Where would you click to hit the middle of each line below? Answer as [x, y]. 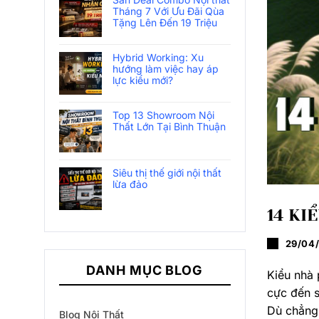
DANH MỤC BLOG [145, 270]
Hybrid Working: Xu [158, 57]
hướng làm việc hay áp [166, 69]
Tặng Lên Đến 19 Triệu [165, 22]
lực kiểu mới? [143, 80]
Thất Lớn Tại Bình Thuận [169, 126]
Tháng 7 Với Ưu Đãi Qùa [168, 11]
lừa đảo [130, 184]
